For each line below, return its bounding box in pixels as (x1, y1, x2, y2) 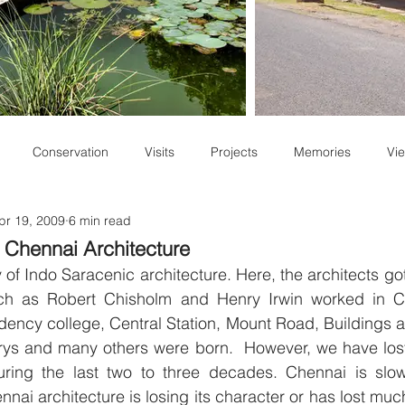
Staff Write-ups (35, 215, 120, 232)
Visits (145, 143, 174, 160)
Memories (294, 143, 351, 160)
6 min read (69, 212, 131, 229)
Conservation (33, 143, 108, 160)
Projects (211, 143, 258, 160)
